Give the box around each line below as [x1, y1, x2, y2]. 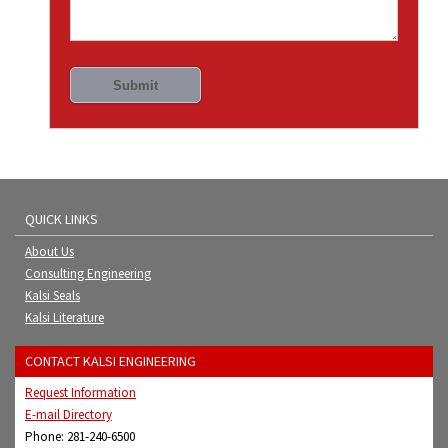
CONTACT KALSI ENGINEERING [25, 352, 196, 371]
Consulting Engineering [25, 265, 151, 283]
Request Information [25, 384, 136, 402]
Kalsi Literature [25, 309, 104, 327]
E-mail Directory [25, 406, 112, 424]
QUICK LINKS [25, 210, 98, 229]
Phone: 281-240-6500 [25, 428, 135, 446]
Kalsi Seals [25, 287, 80, 305]
